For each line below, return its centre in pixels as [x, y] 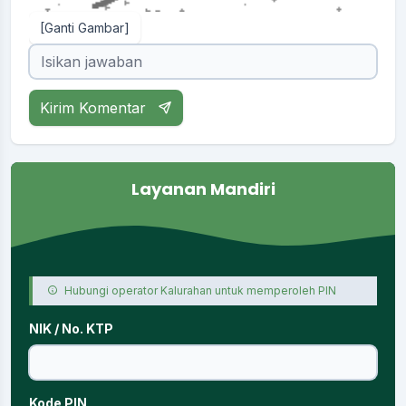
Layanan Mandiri [203, 188]
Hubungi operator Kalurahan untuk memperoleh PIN [199, 290]
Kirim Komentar [95, 107]
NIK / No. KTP [71, 328]
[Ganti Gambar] [85, 27]
